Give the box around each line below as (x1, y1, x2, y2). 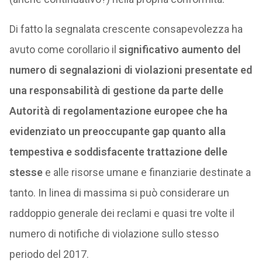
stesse (9, 166, 43, 178)
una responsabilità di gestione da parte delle (9, 84, 223, 96)
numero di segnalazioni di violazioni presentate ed (9, 64, 252, 76)
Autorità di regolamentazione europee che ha (9, 105, 227, 117)
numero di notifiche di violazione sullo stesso (9, 227, 219, 240)
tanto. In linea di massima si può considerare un (9, 187, 229, 199)
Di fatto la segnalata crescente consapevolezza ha (9, 23, 243, 35)
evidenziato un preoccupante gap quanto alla (9, 125, 226, 137)
